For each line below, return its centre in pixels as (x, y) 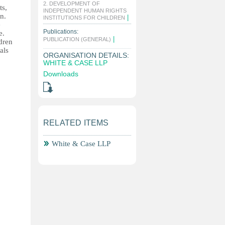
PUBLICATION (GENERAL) (77, 39)
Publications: (61, 32)
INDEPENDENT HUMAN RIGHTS (85, 11)
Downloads (61, 74)
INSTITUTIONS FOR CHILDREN (84, 18)
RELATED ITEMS (76, 123)
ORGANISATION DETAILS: (86, 55)
